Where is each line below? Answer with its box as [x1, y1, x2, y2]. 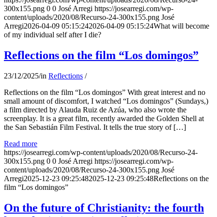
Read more [4, 139, 37, 148]
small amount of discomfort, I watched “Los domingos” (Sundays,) [4, 96, 208, 105]
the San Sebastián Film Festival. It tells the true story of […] [4, 123, 186, 131]
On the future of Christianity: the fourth [4, 201, 204, 214]
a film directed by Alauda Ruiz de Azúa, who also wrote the [4, 105, 186, 114]
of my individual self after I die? [4, 30, 101, 39]
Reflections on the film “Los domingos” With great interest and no [4, 88, 205, 96]
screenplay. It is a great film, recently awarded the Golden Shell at [4, 114, 204, 123]
